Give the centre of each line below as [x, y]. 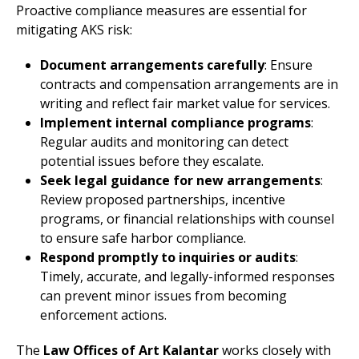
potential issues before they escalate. [152, 161]
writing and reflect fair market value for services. [185, 103]
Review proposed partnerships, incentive [163, 199]
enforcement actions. [103, 315]
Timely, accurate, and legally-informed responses [188, 276]
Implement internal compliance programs [175, 122]
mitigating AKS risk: [74, 29]
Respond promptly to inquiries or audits [168, 257]
